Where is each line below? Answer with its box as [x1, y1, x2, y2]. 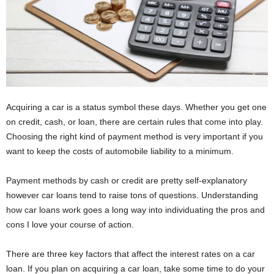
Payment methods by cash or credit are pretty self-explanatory [6, 176, 247, 186]
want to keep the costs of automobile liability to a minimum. [6, 146, 236, 157]
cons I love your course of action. [6, 220, 136, 230]
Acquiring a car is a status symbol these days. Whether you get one [6, 102, 267, 113]
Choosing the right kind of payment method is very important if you [6, 131, 263, 142]
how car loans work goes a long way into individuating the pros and [6, 205, 265, 215]
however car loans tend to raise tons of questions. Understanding [6, 190, 258, 201]
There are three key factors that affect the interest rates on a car [6, 249, 255, 259]
